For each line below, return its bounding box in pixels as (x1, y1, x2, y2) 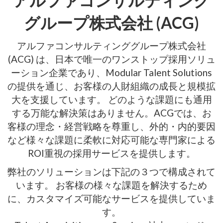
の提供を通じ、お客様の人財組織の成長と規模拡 (7, 80, 216, 92)
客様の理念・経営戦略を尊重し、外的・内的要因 (7, 120, 216, 132)
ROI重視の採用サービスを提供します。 (27, 147, 196, 159)
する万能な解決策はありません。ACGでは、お (11, 107, 212, 118)
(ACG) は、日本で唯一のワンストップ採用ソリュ (7, 53, 216, 65)
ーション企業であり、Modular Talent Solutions (11, 66, 212, 78)
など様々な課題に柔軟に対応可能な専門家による (7, 133, 216, 145)
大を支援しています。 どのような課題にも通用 (11, 93, 212, 105)
